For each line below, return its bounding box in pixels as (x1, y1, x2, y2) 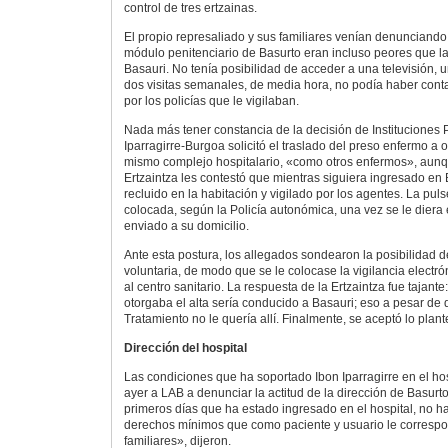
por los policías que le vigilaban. (123, 93, 299, 108)
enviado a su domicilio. (123, 218, 249, 233)
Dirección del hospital (123, 341, 247, 356)
